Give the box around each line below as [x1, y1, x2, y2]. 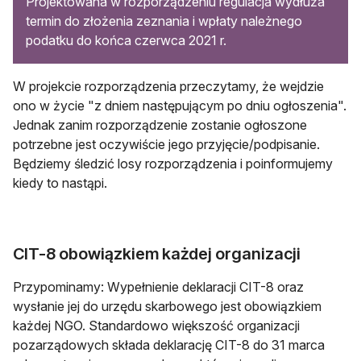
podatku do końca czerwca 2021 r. [26, 31, 226, 48]
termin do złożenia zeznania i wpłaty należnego [26, 12, 302, 29]
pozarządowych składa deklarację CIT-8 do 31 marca [13, 336, 325, 353]
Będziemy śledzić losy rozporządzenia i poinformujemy [13, 155, 333, 172]
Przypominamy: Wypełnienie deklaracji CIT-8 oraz [13, 278, 304, 295]
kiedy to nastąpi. [13, 174, 107, 191]
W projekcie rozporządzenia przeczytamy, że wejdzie [13, 77, 324, 94]
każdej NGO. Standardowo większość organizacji [13, 317, 300, 334]
